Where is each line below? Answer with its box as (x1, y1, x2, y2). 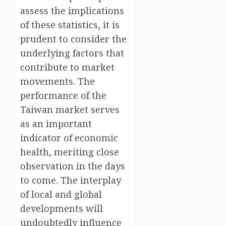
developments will (20, 202, 103, 215)
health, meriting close (20, 146, 119, 158)
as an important (20, 118, 92, 130)
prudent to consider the (20, 33, 127, 45)
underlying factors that (20, 47, 124, 60)
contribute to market (20, 61, 115, 74)
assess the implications (20, 5, 124, 17)
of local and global (20, 188, 102, 201)
